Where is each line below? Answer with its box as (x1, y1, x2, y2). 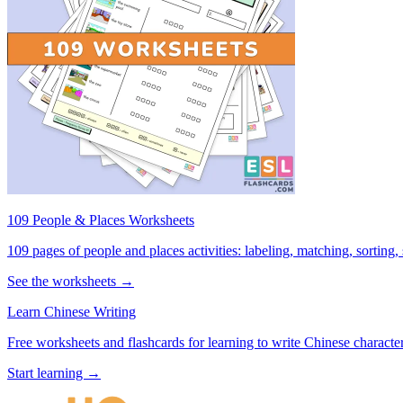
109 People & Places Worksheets (7, 211, 194, 228)
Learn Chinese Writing (7, 303, 136, 319)
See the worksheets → (7, 273, 134, 289)
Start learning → (7, 364, 101, 381)
